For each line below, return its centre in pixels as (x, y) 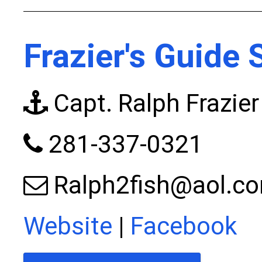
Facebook (183, 226)
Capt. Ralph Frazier (153, 103)
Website (68, 226)
